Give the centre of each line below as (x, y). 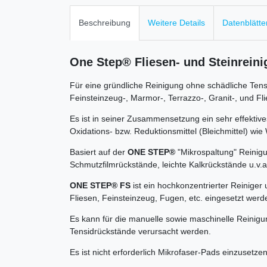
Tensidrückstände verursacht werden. (142, 232)
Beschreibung (105, 23)
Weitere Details (176, 23)
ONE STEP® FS (101, 186)
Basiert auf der (99, 152)
